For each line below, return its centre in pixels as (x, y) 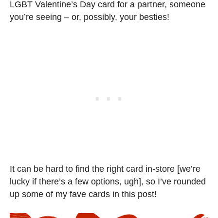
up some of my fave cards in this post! (83, 194)
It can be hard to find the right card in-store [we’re (105, 169)
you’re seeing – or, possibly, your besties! (90, 17)
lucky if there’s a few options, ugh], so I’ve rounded (108, 182)
